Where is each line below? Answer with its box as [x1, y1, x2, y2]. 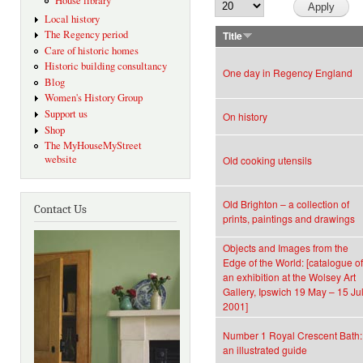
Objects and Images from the [223, 241, 348, 255]
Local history [44, 11, 100, 26]
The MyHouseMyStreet [44, 139, 142, 153]
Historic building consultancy [44, 59, 167, 74]
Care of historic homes [44, 43, 139, 58]
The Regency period [44, 28, 128, 42]
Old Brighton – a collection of [223, 197, 349, 211]
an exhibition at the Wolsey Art [223, 270, 356, 284]
